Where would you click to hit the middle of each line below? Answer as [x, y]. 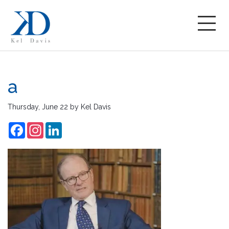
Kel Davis [96, 107]
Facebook [41, 126]
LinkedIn [76, 126]
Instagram [60, 126]
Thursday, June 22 [38, 107]
